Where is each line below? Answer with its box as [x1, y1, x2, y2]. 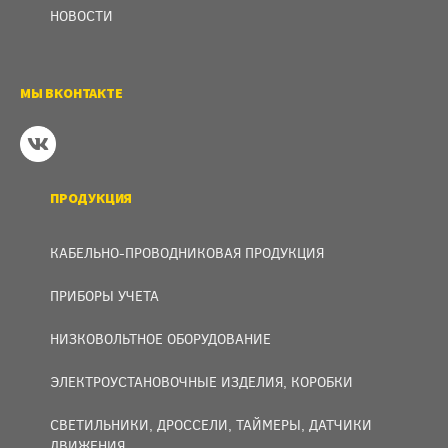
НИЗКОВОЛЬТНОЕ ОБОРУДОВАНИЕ [50, 329, 271, 348]
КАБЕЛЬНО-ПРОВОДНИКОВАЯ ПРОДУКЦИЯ [50, 243, 324, 262]
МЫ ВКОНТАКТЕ [20, 84, 123, 102]
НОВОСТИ [50, 6, 113, 25]
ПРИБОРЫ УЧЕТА [50, 286, 159, 305]
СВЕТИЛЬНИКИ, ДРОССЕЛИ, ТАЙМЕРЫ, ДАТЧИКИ [50, 415, 372, 434]
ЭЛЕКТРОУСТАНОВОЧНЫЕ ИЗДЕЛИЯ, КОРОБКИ [50, 372, 353, 391]
